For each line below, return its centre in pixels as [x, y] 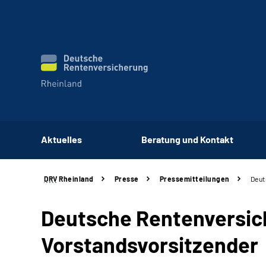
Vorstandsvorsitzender [150, 244]
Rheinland [75, 179]
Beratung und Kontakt [187, 139]
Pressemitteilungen [194, 179]
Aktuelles [61, 139]
